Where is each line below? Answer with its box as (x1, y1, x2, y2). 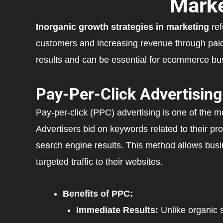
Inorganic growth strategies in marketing (36, 22, 209, 32)
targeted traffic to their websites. (36, 156, 163, 167)
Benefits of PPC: (63, 189, 133, 199)
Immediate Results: (76, 205, 158, 216)
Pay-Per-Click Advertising (36, 84, 222, 104)
